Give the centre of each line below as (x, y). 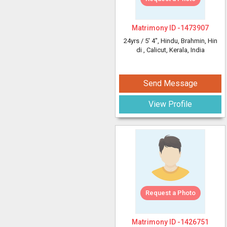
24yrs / (134, 41)
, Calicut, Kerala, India (174, 50)
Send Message (170, 83)
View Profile (170, 104)
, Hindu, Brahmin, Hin (187, 41)
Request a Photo (170, 193)
